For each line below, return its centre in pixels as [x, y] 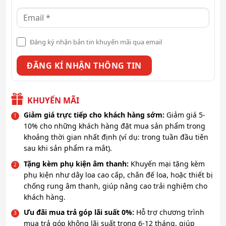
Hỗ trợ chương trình [170, 212]
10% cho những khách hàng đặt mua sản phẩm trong [115, 126]
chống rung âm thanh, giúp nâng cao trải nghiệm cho [116, 186]
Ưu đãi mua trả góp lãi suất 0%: [80, 212]
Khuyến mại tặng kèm [168, 163]
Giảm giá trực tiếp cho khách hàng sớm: [95, 115]
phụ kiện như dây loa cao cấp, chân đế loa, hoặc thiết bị [118, 175]
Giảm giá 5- [186, 115]
